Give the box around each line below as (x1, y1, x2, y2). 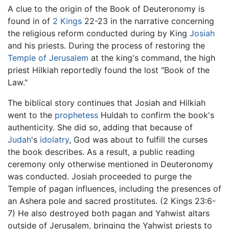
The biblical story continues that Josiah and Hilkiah (8, 98, 205, 108)
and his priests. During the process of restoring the (8, 40, 205, 51)
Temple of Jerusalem (8, 53, 88, 63)
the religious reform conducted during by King (8, 28, 190, 39)
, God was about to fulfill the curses (69, 134, 208, 145)
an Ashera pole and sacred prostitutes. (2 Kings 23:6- (8, 196, 216, 207)
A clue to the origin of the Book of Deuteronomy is (8, 4, 204, 14)
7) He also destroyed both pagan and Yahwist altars (8, 208, 210, 219)
